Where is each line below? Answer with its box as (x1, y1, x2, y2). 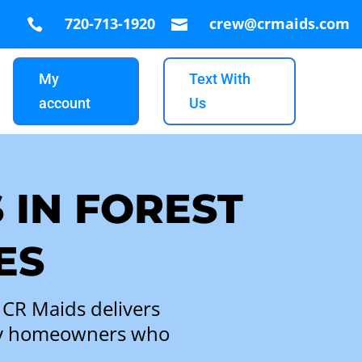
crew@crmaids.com (209, 14, 350, 33)
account (38, 94, 90, 112)
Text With (188, 69, 250, 87)
